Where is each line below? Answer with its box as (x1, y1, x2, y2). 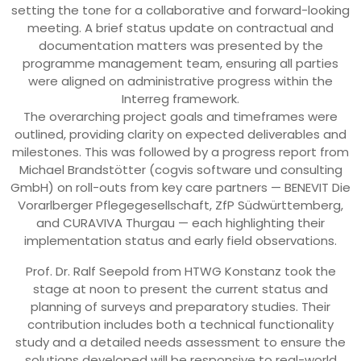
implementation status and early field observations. (24, 232, 337, 250)
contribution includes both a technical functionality (27, 316, 334, 334)
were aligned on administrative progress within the (28, 73, 333, 90)
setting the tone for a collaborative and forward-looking (11, 2, 350, 19)
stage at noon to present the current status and (33, 280, 328, 298)
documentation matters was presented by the (38, 37, 323, 55)
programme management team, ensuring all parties (23, 55, 338, 73)
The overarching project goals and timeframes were (23, 108, 338, 126)
